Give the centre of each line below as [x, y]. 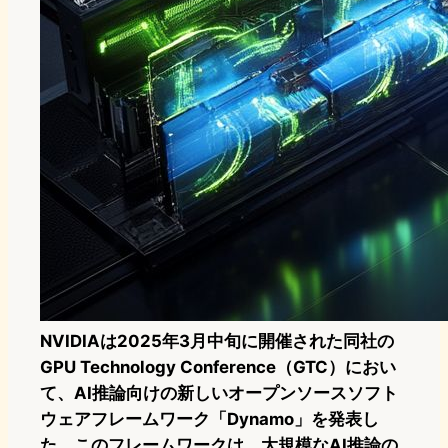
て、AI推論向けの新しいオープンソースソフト [219, 392]
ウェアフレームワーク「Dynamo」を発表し [209, 418]
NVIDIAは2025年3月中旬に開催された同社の [217, 340]
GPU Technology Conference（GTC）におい [218, 366]
